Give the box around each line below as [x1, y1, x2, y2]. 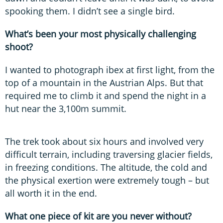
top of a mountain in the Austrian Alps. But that [5, 76, 203, 89]
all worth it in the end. [5, 187, 97, 199]
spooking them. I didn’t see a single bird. [5, 4, 175, 17]
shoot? [5, 40, 33, 53]
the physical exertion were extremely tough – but [5, 174, 209, 186]
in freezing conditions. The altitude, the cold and [5, 161, 207, 173]
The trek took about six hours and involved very [5, 135, 204, 147]
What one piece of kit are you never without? [5, 210, 192, 222]
